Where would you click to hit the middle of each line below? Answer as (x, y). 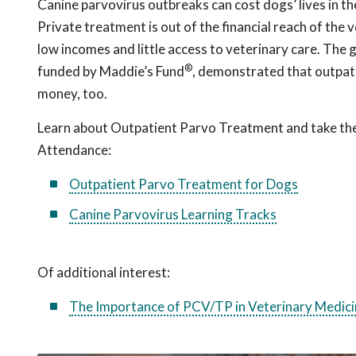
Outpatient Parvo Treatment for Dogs (184, 184)
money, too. (72, 93)
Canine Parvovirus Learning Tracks (173, 214)
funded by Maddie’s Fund (111, 71)
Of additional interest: (104, 272)
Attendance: (74, 150)
